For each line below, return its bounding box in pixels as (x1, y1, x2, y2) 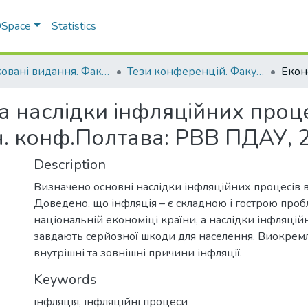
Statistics (52, 19, 97, 34)
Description (34, 155, 106, 174)
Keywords (34, 270, 97, 289)
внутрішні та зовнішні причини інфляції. (34, 245, 242, 261)
